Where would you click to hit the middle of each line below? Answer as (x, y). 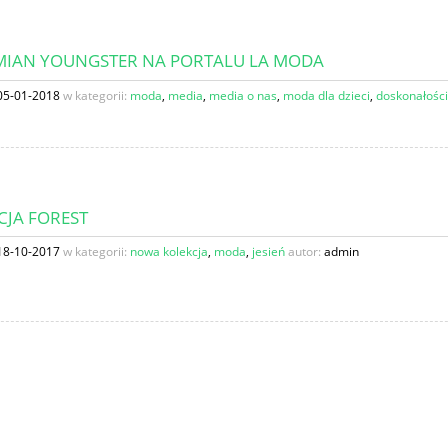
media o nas (243, 95)
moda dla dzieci (326, 95)
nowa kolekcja (169, 252)
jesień (268, 252)
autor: (304, 252)
